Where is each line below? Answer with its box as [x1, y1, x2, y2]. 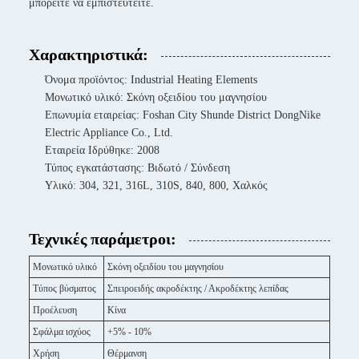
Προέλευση [33, 305, 77, 316]
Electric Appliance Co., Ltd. [45, 127, 173, 139]
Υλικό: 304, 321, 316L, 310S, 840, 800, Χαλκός [45, 179, 268, 192]
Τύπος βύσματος [33, 283, 96, 294]
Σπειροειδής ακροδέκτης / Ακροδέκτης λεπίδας [107, 283, 288, 294]
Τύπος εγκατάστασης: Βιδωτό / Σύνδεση [45, 162, 230, 174]
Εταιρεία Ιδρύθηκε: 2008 [45, 144, 159, 156]
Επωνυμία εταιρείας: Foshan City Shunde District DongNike [45, 109, 321, 121]
